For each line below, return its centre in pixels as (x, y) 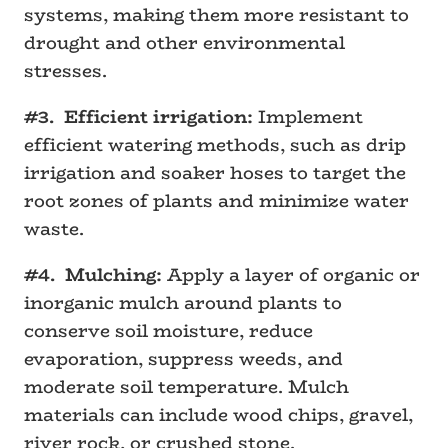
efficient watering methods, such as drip (215, 145)
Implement (308, 117)
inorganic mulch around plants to (183, 303)
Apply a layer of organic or (291, 275)
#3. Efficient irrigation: (138, 117)
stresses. (65, 71)
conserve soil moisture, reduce (168, 331)
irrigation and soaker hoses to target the (215, 173)
